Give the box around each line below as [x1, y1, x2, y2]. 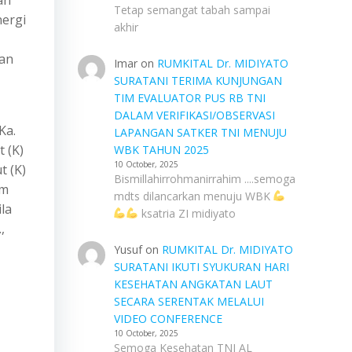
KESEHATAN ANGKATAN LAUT [113, 277, 273, 291]
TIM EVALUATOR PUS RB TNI [113, 90, 266, 105]
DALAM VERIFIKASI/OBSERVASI [113, 108, 275, 123]
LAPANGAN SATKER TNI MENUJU [113, 125, 287, 140]
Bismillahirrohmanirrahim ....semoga [113, 171, 295, 186]
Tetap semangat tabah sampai [113, 2, 270, 17]
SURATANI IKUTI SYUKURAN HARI [113, 259, 289, 274]
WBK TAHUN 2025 [113, 142, 209, 157]
